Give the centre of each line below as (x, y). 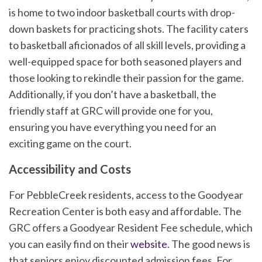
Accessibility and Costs (70, 169)
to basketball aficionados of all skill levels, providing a (127, 45)
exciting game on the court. (70, 143)
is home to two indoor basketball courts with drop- (122, 12)
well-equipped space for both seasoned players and (125, 61)
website (149, 244)
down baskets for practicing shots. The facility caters (129, 28)
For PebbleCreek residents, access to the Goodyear (126, 194)
